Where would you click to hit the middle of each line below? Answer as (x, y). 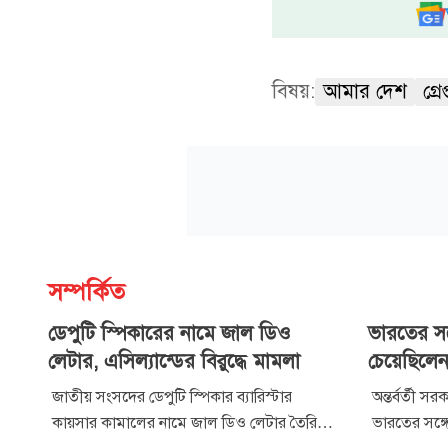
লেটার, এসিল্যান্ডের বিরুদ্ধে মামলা (174, 361)
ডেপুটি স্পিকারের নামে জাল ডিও (169, 333)
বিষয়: (293, 91)
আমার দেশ (365, 91)
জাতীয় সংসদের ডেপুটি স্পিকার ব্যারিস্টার (172, 396)
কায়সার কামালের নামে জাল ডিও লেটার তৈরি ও (192, 422)
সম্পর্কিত (86, 291)
